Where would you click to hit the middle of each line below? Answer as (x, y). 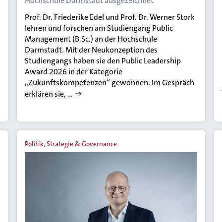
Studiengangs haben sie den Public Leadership (103, 60)
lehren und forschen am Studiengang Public (99, 28)
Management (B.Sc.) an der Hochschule (91, 39)
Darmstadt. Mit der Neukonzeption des (91, 50)
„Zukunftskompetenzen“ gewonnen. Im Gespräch (110, 82)
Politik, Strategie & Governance (71, 144)
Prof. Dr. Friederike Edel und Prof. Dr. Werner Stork (110, 17)
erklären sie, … (49, 94)
